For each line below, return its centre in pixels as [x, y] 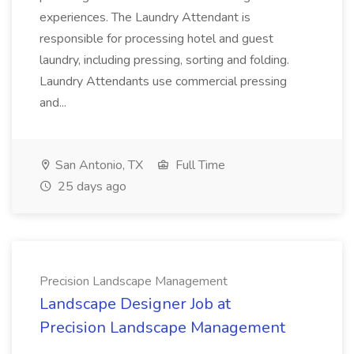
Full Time [199, 165]
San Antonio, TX [98, 165]
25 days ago [90, 186]
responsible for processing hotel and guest [156, 39]
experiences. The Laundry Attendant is [145, 17]
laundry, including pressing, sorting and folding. [164, 60]
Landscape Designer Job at [135, 304]
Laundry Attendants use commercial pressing [163, 81]
